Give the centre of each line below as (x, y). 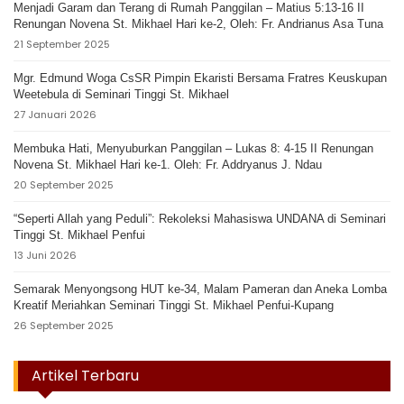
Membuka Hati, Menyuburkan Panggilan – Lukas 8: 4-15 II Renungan (193, 149)
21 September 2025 (62, 45)
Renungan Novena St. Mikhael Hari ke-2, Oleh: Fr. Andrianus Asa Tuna (198, 24)
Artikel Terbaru (85, 376)
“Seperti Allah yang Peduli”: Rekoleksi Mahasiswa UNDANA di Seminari (200, 219)
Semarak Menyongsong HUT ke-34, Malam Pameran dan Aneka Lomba (200, 289)
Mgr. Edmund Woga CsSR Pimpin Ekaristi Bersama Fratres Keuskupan (200, 78)
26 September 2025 (64, 326)
